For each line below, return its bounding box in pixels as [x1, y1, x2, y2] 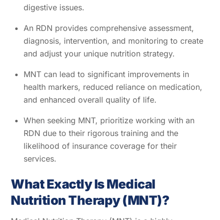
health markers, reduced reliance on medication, [24, 82, 202, 92]
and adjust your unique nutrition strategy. [24, 48, 175, 58]
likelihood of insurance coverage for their [24, 140, 177, 151]
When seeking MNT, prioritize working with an [24, 115, 194, 125]
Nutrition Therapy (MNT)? [11, 192, 169, 208]
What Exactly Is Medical [11, 176, 156, 192]
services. [24, 153, 56, 164]
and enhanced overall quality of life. [24, 94, 157, 105]
